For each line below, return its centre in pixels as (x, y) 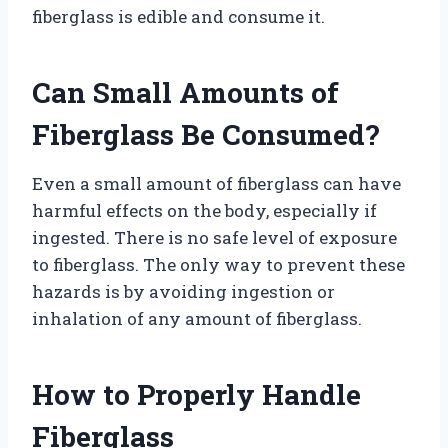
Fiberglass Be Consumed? (205, 134)
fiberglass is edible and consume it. (178, 16)
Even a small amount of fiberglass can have (216, 183)
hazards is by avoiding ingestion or (183, 291)
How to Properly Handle (196, 394)
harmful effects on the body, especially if (204, 210)
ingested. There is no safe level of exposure (214, 237)
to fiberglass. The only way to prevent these (218, 264)
